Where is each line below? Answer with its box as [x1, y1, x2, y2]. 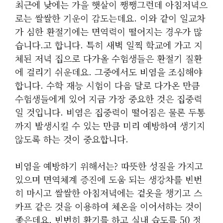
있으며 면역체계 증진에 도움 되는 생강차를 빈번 [15, 173, 202, 186]
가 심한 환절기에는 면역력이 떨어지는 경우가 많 [15, 25, 202, 38]
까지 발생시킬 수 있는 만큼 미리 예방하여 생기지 [15, 119, 205, 132]
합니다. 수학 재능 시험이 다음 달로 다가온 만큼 [15, 79, 200, 92]
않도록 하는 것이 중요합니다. [15, 132, 128, 145]
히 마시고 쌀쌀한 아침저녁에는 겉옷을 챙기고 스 [15, 186, 202, 199]
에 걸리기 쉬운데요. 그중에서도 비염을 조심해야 [15, 65, 202, 78]
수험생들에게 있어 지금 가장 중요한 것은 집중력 [15, 92, 202, 105]
